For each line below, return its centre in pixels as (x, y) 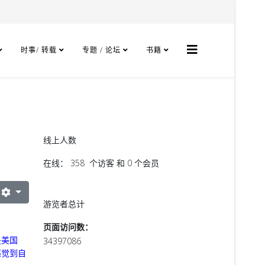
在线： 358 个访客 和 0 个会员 (101, 163)
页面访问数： (68, 227)
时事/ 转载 (39, 50)
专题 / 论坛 (101, 50)
